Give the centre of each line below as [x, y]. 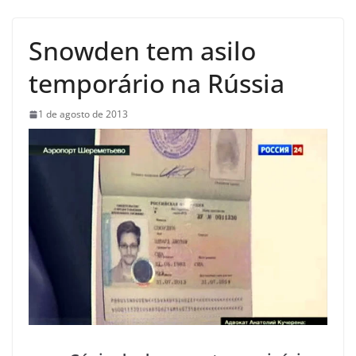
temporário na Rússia [157, 83]
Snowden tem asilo [142, 51]
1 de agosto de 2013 [83, 114]
